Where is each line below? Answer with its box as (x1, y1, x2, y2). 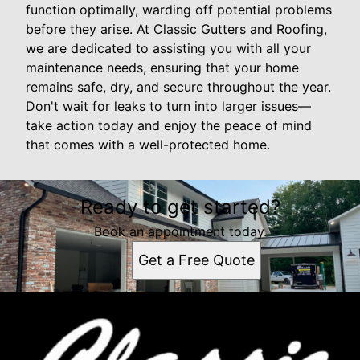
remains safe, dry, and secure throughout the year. (26, 79, 331, 96)
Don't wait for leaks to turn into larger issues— (26, 98, 311, 115)
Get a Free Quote (137, 252, 255, 269)
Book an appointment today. (93, 223, 267, 240)
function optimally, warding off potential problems (26, 2, 332, 18)
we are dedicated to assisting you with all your (26, 40, 311, 57)
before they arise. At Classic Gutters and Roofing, (26, 21, 327, 38)
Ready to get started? (80, 195, 280, 219)
